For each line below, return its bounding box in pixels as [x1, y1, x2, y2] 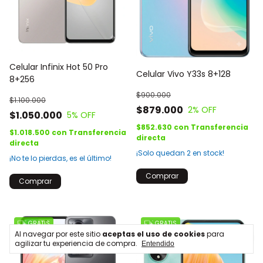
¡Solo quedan [136, 147, 187, 158]
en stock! [191, 147, 224, 158]
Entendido [141, 240, 174, 248]
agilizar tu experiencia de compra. [15, 238, 137, 248]
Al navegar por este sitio [15, 229, 102, 239]
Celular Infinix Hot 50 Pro [9, 60, 108, 73]
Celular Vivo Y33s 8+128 [136, 68, 231, 80]
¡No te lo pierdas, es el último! [9, 153, 112, 163]
